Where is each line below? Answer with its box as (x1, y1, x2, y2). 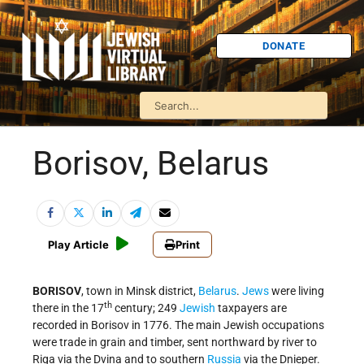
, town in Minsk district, (81, 284, 198, 298)
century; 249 (112, 301, 180, 315)
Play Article (48, 238, 109, 252)
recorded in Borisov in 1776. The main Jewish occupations (32, 318, 324, 332)
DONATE (262, 39, 305, 52)
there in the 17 (32, 301, 104, 315)
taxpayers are (215, 301, 287, 315)
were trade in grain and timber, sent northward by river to (32, 336, 317, 349)
